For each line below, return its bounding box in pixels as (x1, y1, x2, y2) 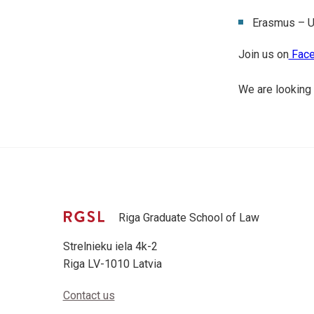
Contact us (62, 289, 115, 302)
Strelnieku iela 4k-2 (62, 240, 158, 253)
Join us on (238, 48, 289, 61)
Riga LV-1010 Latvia (62, 257, 162, 271)
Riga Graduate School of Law (118, 211, 259, 224)
